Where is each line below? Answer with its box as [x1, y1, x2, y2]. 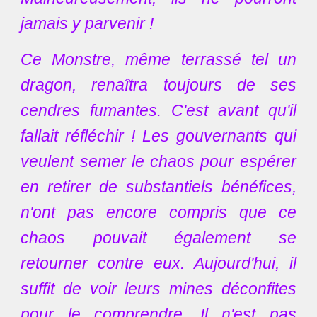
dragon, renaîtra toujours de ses [21, 76, 296, 94]
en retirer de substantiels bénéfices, [21, 178, 296, 196]
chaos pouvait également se [21, 229, 296, 247]
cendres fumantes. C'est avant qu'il [21, 101, 296, 120]
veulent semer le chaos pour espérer [21, 152, 296, 171]
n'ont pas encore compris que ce [21, 203, 296, 221]
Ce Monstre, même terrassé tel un [21, 50, 296, 69]
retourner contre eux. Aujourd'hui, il [21, 254, 296, 272]
